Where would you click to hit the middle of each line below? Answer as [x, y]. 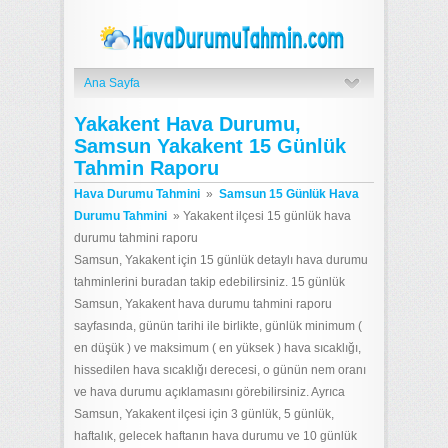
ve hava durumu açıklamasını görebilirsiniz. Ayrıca [209, 392]
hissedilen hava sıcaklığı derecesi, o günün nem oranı [220, 370]
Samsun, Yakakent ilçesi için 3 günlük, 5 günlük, [204, 414]
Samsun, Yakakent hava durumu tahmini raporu [203, 304]
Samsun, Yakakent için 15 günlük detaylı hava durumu [221, 260]
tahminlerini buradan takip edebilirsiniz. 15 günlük [209, 282]
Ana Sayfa [112, 83]
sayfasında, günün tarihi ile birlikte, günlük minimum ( [218, 326]
